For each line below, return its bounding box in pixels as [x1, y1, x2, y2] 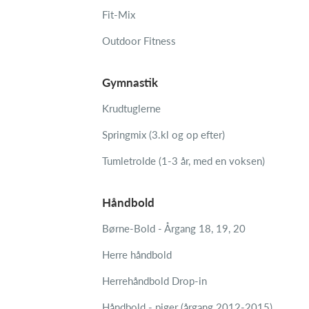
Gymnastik [102, 75, 158, 90]
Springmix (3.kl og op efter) [102, 128, 225, 141]
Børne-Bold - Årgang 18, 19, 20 [102, 222, 246, 235]
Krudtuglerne [102, 102, 161, 114]
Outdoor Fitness [102, 34, 176, 47]
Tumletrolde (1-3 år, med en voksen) [102, 154, 265, 167]
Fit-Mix [102, 8, 135, 21]
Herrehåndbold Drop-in [102, 275, 207, 287]
